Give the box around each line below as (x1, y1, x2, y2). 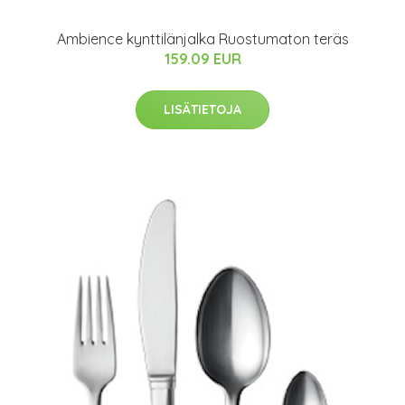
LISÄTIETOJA (164, 100, 241, 118)
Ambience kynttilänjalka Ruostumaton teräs (56, 29, 349, 48)
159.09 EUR (164, 49, 241, 68)
